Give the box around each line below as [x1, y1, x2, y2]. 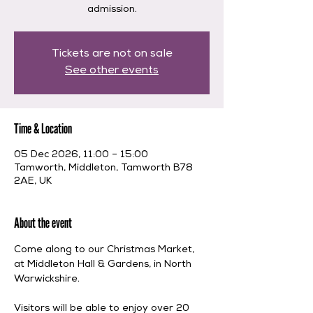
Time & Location [14, 120, 72, 137]
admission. [87, 5, 137, 15]
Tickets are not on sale [51, 49, 173, 60]
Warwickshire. [14, 275, 82, 284]
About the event [14, 214, 72, 231]
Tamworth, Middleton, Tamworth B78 [14, 163, 193, 173]
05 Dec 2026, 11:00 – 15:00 [14, 150, 148, 160]
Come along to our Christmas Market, [14, 245, 197, 255]
